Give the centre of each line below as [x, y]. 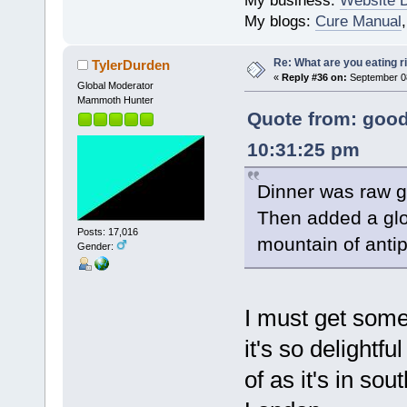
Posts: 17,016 [107, 232]
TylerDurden [131, 65]
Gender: [96, 247]
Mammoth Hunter [115, 99]
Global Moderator [115, 85]
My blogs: [279, 21]
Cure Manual [358, 21]
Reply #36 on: [314, 77]
